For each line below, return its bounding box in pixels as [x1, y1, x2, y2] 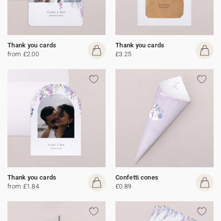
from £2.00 [7, 50, 39, 58]
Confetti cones [115, 174, 159, 181]
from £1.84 [7, 183, 39, 190]
